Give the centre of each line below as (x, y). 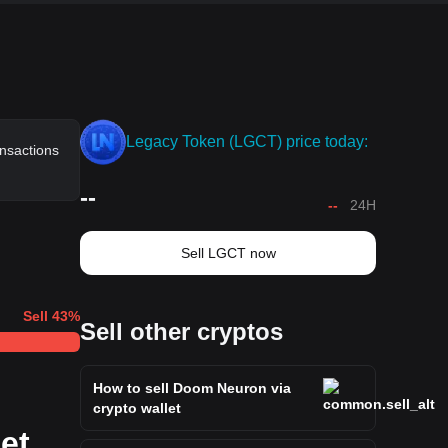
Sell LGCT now (228, 253)
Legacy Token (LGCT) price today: (247, 141)
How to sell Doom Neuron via (192, 388)
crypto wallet (137, 408)
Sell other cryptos (181, 331)
